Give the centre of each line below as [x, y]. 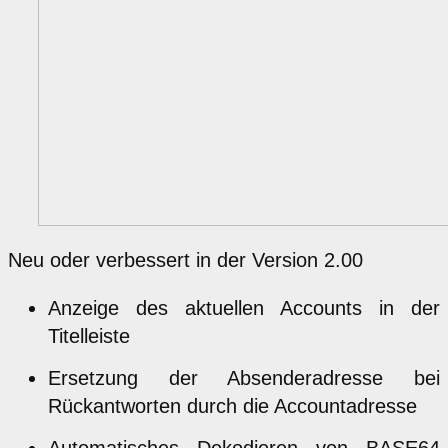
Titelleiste [89, 335]
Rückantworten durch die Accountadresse [232, 405]
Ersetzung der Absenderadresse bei [244, 377]
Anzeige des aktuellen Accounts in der [244, 307]
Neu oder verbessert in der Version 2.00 [185, 259]
